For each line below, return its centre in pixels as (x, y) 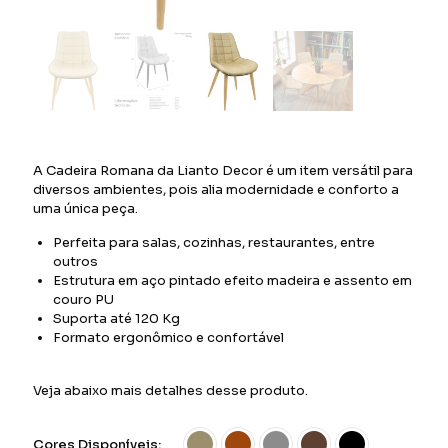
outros (75, 261)
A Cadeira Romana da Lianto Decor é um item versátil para (223, 170)
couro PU (83, 299)
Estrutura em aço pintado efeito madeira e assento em (232, 280)
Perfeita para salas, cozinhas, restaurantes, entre (214, 242)
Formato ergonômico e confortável (168, 337)
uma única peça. (85, 208)
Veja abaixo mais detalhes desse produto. (170, 390)
